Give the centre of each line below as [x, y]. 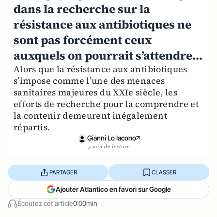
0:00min [85, 203]
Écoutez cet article [45, 203]
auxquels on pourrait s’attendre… [108, 55]
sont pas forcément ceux [83, 40]
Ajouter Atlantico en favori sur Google [113, 189]
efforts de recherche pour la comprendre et [106, 104]
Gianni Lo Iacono [111, 138]
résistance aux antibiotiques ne [102, 24]
